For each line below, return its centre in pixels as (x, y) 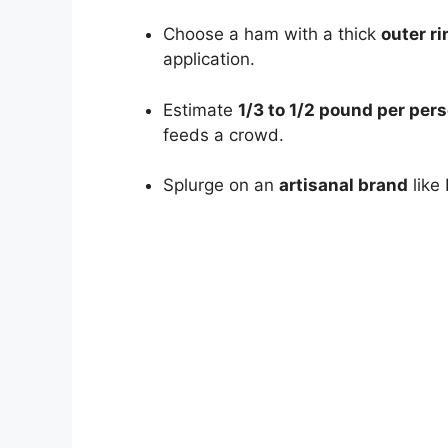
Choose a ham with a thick (272, 34)
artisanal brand (343, 185)
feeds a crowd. (223, 134)
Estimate (200, 109)
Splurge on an (221, 185)
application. (209, 59)
